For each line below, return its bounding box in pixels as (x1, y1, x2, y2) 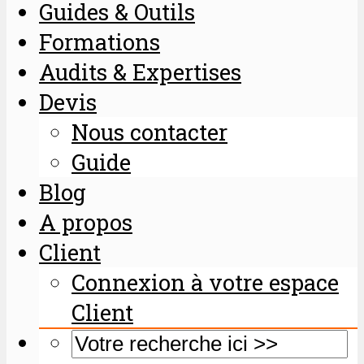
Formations (39, 26, 160, 56)
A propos (39, 206, 132, 236)
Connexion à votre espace (71, 266, 339, 297)
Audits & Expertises (39, 56, 241, 86)
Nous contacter (71, 116, 227, 146)
